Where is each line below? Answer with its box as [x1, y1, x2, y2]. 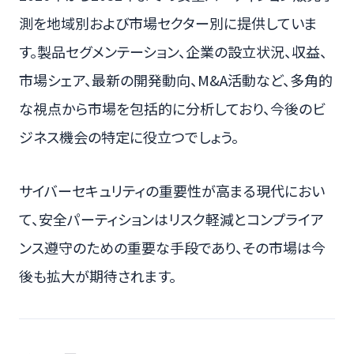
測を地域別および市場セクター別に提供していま [19, 13, 318, 34]
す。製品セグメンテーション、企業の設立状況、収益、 [19, 41, 327, 62]
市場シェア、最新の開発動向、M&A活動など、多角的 [19, 70, 333, 91]
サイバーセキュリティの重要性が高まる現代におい [19, 180, 325, 201]
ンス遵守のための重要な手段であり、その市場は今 [19, 237, 326, 258]
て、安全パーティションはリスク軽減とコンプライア [19, 209, 324, 230]
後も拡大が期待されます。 [19, 265, 176, 287]
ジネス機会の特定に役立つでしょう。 [19, 126, 239, 148]
